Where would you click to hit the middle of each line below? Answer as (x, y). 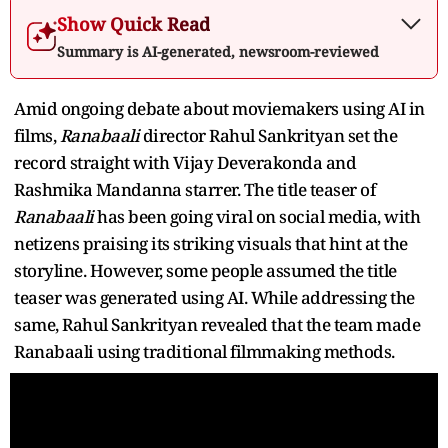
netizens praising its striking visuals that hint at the (211, 243)
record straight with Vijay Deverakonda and (185, 162)
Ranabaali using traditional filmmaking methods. (204, 351)
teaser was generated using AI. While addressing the (214, 297)
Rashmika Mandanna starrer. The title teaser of (194, 189)
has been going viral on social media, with (258, 216)
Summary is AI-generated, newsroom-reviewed (218, 51)
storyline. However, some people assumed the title (205, 270)
